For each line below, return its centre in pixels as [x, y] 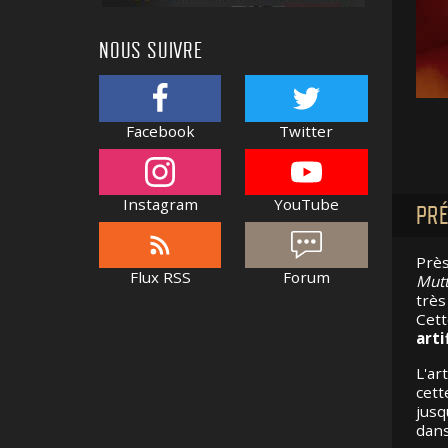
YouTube [306, 204]
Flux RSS [160, 277]
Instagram [160, 204]
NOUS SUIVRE [151, 51]
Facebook [160, 130]
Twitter [306, 130]
